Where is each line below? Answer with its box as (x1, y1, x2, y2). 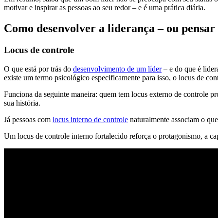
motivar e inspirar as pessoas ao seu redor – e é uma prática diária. (4, 3, 205, 12)
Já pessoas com (4, 115, 53, 124)
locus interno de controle (53, 115, 128, 124)
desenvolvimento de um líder (73, 64, 162, 73)
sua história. (4, 98, 40, 107)
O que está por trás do (4, 64, 73, 73)
